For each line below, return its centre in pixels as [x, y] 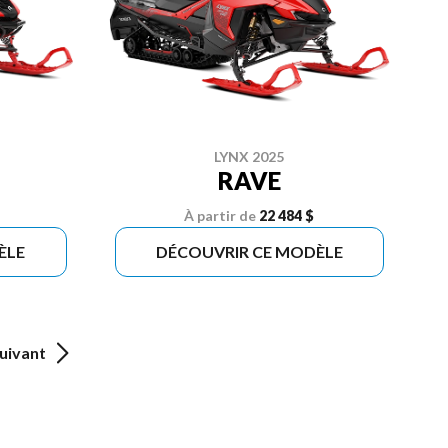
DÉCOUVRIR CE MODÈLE [249, 251]
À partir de [220, 215]
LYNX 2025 [249, 156]
